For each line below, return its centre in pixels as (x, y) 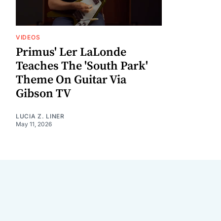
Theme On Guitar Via (71, 80)
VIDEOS (28, 37)
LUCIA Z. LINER (40, 116)
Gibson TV (43, 93)
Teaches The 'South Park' (82, 66)
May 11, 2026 (34, 124)
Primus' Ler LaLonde (71, 52)
